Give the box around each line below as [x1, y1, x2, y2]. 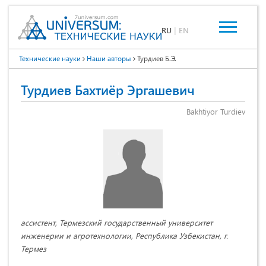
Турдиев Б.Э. [135, 53, 176, 64]
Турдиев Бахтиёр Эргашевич [21, 81, 195, 99]
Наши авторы [87, 53, 131, 64]
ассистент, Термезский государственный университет [21, 217, 213, 228]
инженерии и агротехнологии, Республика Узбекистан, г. [21, 230, 228, 241]
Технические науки [19, 53, 81, 64]
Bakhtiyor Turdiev [186, 106, 245, 117]
